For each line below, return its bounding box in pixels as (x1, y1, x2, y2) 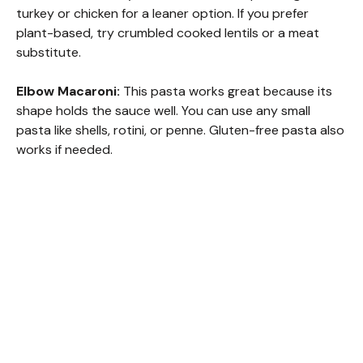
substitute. (16, 43, 81, 61)
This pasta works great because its (120, 82, 332, 100)
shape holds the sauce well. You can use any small (16, 101, 310, 119)
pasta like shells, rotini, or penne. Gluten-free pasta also (16, 121, 344, 139)
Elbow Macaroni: (16, 82, 120, 100)
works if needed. (16, 140, 113, 158)
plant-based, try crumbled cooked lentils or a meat (16, 23, 319, 41)
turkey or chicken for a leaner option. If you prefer (16, 4, 309, 22)
